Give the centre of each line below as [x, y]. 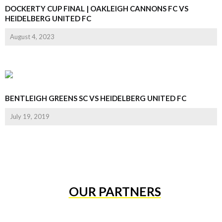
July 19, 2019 [30, 116]
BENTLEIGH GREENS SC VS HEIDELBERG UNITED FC [96, 98]
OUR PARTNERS [115, 191]
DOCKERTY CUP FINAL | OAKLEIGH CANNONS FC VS [97, 8]
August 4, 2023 [32, 37]
